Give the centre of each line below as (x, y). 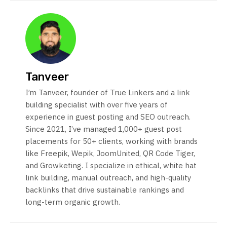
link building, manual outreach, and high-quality (108, 178)
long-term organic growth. (73, 202)
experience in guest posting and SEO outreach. (108, 117)
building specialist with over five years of (97, 105)
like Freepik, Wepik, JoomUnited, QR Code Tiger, (110, 154)
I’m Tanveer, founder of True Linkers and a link (108, 93)
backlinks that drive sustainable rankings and (105, 190)
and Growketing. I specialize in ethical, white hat (111, 166)
